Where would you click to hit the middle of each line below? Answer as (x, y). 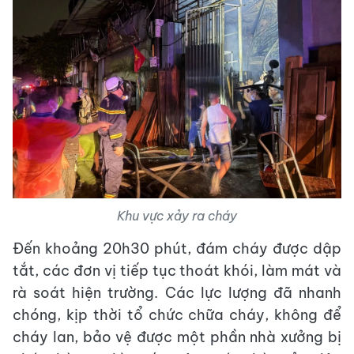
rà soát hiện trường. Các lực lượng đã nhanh (177, 292)
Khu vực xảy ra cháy (177, 215)
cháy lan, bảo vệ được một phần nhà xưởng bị (177, 337)
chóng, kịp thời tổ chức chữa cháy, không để (177, 314)
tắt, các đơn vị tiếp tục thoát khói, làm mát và (177, 270)
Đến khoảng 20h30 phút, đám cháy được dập (177, 248)
